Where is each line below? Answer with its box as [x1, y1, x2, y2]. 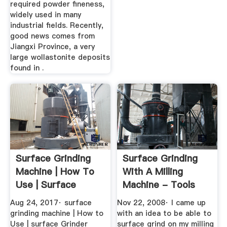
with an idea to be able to [117, 208, 212, 219]
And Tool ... [123, 192, 173, 205]
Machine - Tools [123, 178, 196, 192]
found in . [10, 62, 44, 73]
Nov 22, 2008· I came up [117, 198, 206, 208]
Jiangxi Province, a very [10, 41, 95, 52]
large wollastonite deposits [10, 52, 110, 62]
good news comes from [10, 30, 95, 41]
